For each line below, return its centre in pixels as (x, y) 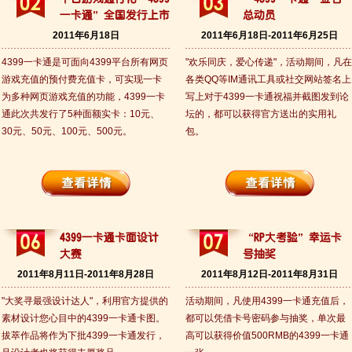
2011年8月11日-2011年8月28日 (86, 274)
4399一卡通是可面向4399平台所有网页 (85, 62)
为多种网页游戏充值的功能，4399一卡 (83, 97)
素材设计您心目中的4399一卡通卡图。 (83, 318)
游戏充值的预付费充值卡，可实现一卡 (82, 79)
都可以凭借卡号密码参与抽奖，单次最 (266, 318)
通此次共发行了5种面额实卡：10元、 (81, 114)
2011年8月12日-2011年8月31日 (269, 274)
